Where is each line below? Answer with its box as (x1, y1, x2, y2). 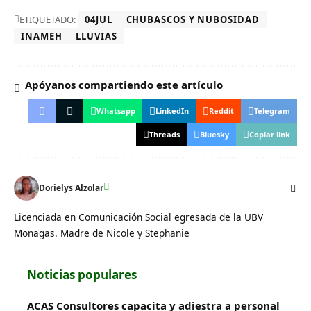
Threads (149, 128, 180, 140)
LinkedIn (155, 105, 189, 116)
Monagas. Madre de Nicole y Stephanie (14, 226, 190, 239)
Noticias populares (27, 266, 137, 283)
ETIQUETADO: (19, 12, 76, 26)
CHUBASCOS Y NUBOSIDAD (126, 12, 260, 26)
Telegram (254, 105, 290, 116)
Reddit (209, 105, 234, 116)
